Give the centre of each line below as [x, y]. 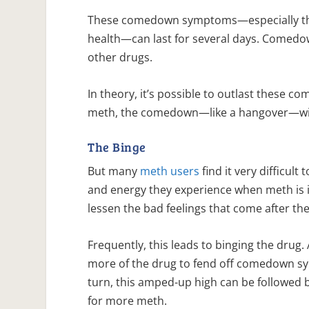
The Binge [117, 147]
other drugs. [120, 57]
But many [114, 171]
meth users [170, 171]
